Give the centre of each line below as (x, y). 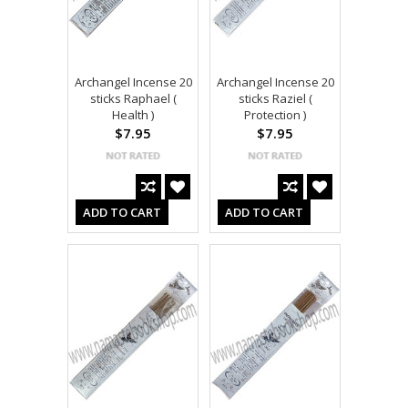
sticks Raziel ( (275, 99)
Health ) (133, 115)
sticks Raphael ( (133, 99)
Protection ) (275, 115)
